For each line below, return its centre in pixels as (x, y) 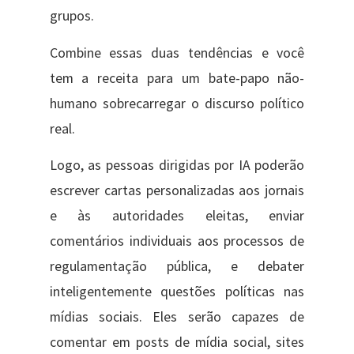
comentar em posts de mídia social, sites (177, 342)
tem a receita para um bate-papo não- (177, 78)
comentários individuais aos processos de (177, 241)
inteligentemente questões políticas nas (177, 291)
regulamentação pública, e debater (177, 266)
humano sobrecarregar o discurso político (177, 103)
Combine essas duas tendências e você (177, 53)
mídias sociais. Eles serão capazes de (177, 316)
